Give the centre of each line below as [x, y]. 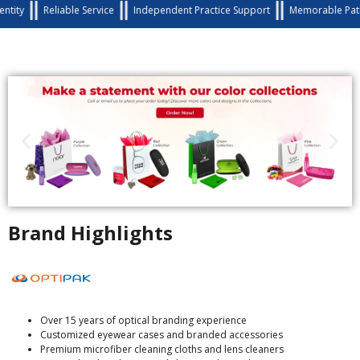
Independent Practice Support [165, 10]
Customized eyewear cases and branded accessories [162, 335]
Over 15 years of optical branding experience [143, 320]
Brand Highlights [90, 232]
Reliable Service [42, 10]
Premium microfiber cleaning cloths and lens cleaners [162, 349]
